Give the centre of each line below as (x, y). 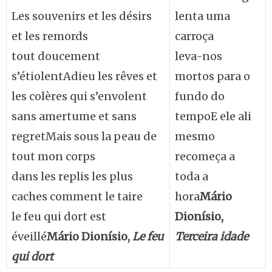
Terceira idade (212, 236)
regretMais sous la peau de (84, 136)
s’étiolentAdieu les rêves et (84, 76)
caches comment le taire (77, 196)
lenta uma (202, 16)
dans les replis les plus (72, 176)
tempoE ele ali (213, 116)
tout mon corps (53, 156)
